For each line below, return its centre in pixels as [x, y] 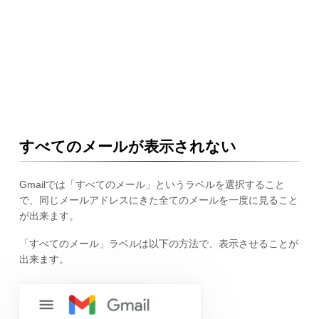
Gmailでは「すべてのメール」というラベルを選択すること [152, 184]
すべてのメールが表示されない [127, 146]
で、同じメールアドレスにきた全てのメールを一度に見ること [158, 200]
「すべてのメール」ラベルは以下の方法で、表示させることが [158, 243]
